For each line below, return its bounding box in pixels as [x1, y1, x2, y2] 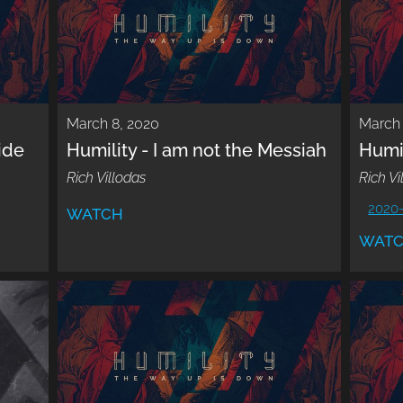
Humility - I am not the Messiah [67, 139, 327, 162]
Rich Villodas [67, 169, 147, 187]
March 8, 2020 [67, 115, 160, 133]
